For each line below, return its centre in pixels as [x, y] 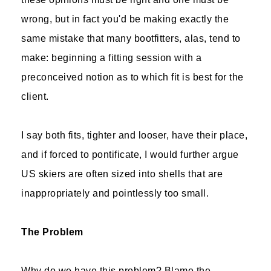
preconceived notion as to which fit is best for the [132, 77]
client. [35, 96]
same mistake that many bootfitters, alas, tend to [131, 38]
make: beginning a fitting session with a [111, 58]
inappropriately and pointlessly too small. [115, 193]
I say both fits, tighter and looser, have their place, [134, 135]
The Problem [52, 232]
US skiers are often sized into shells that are [122, 174]
